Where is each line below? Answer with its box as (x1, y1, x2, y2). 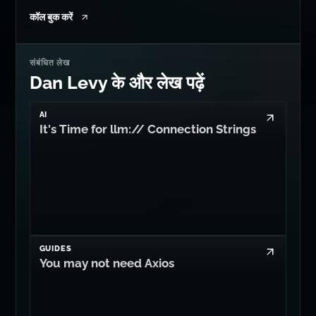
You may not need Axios (39, 255, 174, 270)
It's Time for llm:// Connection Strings (39, 122, 256, 137)
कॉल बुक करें (29, 11, 73, 23)
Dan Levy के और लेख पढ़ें (29, 72, 204, 93)
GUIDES (39, 243, 72, 253)
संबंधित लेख (29, 58, 71, 68)
